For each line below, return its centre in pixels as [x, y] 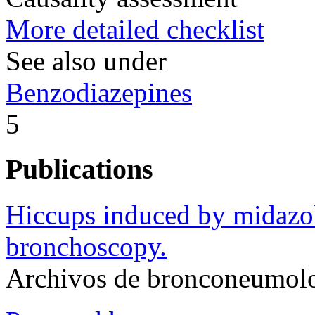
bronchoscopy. [86, 246]
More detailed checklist [135, 29]
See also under [86, 60]
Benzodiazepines [99, 92]
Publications [79, 169]
